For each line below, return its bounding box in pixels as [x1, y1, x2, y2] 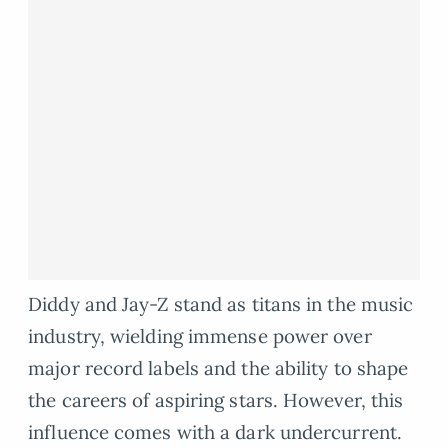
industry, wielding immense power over [28, 324, 372, 349]
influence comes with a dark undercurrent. [28, 420, 403, 445]
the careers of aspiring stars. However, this [28, 388, 404, 413]
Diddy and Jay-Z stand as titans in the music [28, 292, 414, 317]
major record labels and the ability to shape [28, 356, 409, 381]
